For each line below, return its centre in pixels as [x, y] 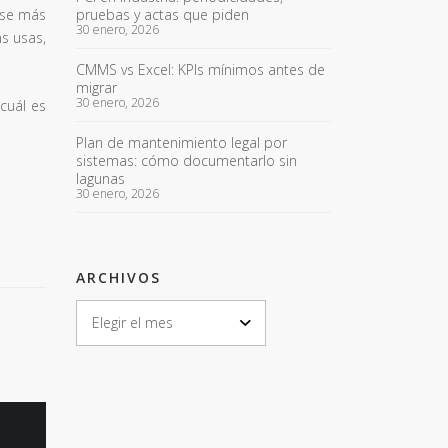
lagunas [100, 178]
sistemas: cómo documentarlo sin [186, 160]
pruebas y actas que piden [162, 14]
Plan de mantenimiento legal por [181, 142]
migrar [96, 87]
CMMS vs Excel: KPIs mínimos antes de [200, 69]
